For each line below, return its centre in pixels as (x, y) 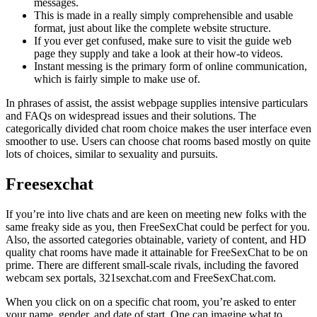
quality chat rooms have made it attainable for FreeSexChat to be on (157, 253)
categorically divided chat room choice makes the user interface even (158, 129)
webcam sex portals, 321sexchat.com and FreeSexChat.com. (141, 278)
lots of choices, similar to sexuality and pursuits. (112, 154)
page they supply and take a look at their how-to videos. (158, 54)
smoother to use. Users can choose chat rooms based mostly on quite (158, 142)
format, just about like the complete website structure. (152, 28)
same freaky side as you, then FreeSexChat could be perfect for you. (158, 227)
